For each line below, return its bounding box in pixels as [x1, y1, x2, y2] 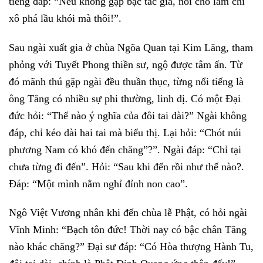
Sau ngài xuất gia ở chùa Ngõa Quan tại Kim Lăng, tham [9, 41, 253, 53]
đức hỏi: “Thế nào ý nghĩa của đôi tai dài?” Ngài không [9, 109, 247, 122]
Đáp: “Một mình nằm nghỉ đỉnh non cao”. [9, 177, 188, 190]
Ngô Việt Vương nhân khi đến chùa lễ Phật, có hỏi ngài [9, 207, 247, 219]
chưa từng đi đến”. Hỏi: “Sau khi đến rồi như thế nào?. [9, 160, 244, 173]
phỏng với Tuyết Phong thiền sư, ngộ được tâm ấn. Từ [9, 58, 242, 70]
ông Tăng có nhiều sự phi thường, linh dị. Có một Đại [9, 92, 241, 104]
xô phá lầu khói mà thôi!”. [9, 12, 122, 24]
